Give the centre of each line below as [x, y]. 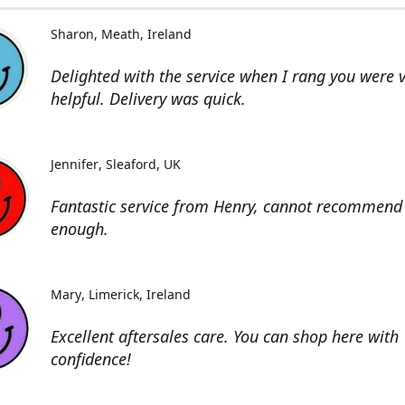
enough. [80, 228]
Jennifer [75, 164]
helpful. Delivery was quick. [148, 98]
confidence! [91, 358]
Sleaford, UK [143, 164]
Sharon [72, 33]
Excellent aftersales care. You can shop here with [225, 336]
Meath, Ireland [146, 33]
